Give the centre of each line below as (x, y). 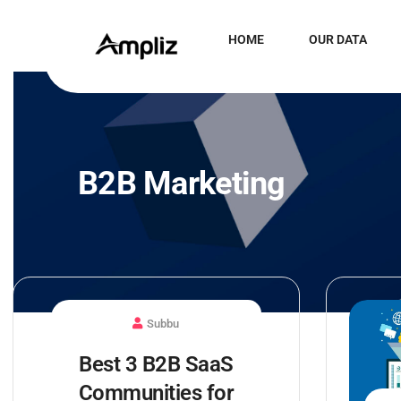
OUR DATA (338, 39)
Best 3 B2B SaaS (156, 364)
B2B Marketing (182, 183)
